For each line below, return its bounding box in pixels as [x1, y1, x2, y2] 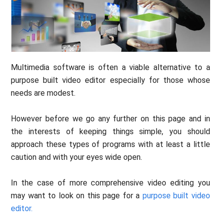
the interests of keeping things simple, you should [11, 127, 210, 137]
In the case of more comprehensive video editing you [11, 178, 210, 188]
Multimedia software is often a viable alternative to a [11, 63, 210, 73]
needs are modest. [11, 88, 76, 98]
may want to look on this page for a [11, 191, 143, 201]
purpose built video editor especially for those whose [11, 75, 210, 85]
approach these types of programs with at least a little [11, 140, 210, 149]
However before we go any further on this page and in [11, 114, 210, 124]
